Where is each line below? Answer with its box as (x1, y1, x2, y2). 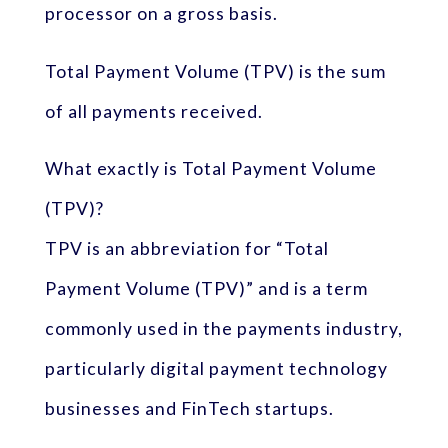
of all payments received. (44, 100, 263, 122)
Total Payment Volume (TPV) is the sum (44, 60, 386, 82)
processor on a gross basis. (44, 3, 278, 25)
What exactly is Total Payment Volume (44, 158, 377, 180)
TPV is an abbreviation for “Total (44, 238, 329, 260)
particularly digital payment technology (44, 358, 388, 380)
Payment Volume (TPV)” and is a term (44, 278, 368, 300)
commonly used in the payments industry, (44, 318, 403, 340)
